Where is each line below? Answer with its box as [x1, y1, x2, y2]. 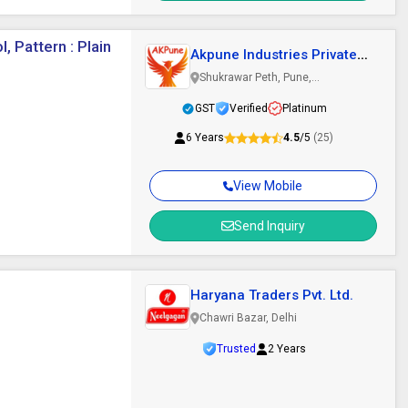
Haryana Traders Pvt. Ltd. [189, 287, 353, 303]
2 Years [267, 342, 306, 355]
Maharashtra [199, 87, 264, 100]
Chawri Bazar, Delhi [199, 311, 297, 324]
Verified [229, 102, 268, 115]
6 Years [186, 131, 225, 144]
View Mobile [233, 178, 303, 193]
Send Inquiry [233, 219, 305, 233]
